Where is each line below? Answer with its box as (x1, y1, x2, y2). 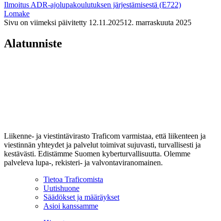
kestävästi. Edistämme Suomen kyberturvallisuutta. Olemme (4, 149, 190, 158)
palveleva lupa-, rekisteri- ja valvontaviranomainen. (4, 158, 163, 167)
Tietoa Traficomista (43, 175, 103, 184)
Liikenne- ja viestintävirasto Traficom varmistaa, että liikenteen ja (4, 131, 206, 140)
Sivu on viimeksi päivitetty (4, 18, 87, 27)
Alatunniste (4, 37, 62, 50)
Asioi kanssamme (43, 201, 98, 210)
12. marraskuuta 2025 (124, 18, 191, 27)
